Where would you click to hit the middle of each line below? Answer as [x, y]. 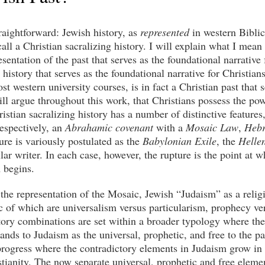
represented [165, 32]
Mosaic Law [212, 127]
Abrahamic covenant [109, 127]
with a [169, 127]
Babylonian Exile [180, 141]
